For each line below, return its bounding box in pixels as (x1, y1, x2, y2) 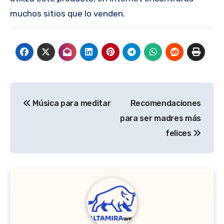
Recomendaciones (130, 98, 201, 108)
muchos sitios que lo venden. (10, 8, 125, 18)
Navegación (9, 83, 100, 100)
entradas (9, 124, 76, 141)
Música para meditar (30, 98, 111, 108)
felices (165, 128, 193, 138)
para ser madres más (120, 113, 201, 123)
